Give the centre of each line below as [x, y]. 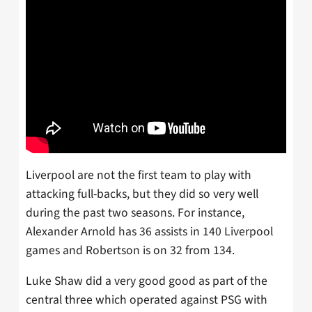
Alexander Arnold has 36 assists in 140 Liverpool [149, 231]
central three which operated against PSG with [147, 300]
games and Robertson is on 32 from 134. [130, 250]
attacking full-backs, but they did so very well [142, 194]
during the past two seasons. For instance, [135, 212]
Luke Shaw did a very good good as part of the [147, 281]
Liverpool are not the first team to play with [139, 175]
